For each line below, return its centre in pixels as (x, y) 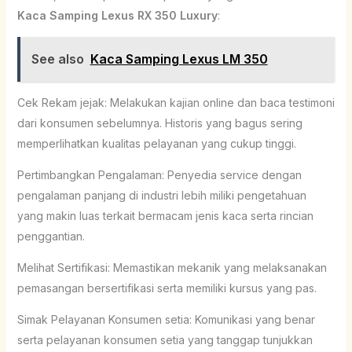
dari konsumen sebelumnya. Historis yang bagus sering (159, 123)
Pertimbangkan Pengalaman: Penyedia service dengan (159, 174)
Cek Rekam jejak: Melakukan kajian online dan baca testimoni (176, 102)
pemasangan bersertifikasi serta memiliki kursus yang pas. (167, 288)
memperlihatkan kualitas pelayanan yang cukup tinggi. (156, 143)
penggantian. (51, 236)
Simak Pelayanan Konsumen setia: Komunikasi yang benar (166, 319)
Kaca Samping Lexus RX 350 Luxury (117, 15)
